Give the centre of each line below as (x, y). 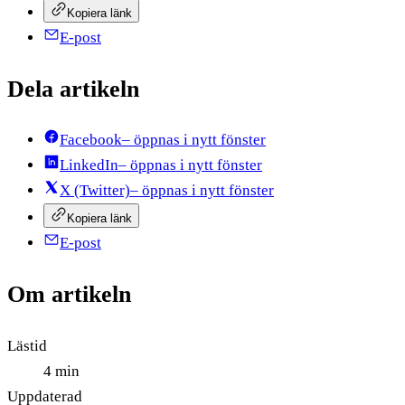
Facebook (91, 140)
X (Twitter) (95, 191)
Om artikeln (69, 295)
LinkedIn (89, 165)
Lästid (27, 345)
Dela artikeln (73, 89)
